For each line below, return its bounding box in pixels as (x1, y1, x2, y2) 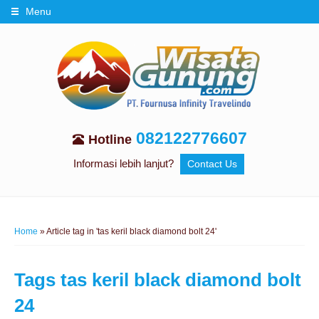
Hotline (88, 132, 132, 147)
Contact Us (187, 159, 237, 170)
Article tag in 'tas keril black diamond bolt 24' (46, 226, 216, 237)
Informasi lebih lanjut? (73, 157, 177, 170)
